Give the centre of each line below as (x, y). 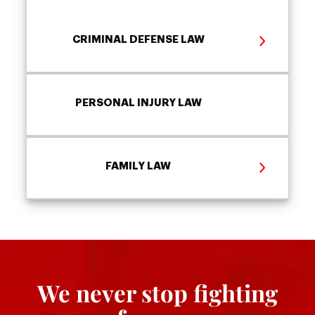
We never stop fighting (157, 293)
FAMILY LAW (139, 167)
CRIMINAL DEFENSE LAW (138, 40)
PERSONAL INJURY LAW (138, 103)
